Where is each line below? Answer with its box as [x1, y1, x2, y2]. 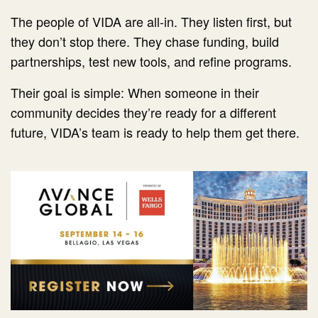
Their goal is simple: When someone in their [11, 83, 260, 102]
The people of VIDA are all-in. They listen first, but [11, 12, 292, 31]
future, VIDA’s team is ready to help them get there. [11, 123, 300, 142]
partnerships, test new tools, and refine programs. [11, 52, 292, 71]
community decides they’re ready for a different [11, 103, 277, 122]
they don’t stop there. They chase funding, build [11, 32, 280, 51]
